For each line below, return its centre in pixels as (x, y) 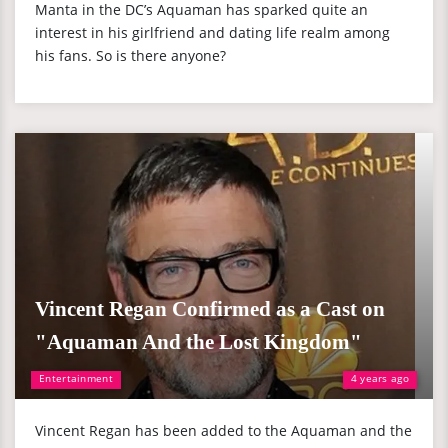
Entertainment (76, 378)
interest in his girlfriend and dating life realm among (212, 32)
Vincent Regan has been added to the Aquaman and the (223, 430)
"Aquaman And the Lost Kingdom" (198, 342)
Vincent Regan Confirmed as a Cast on (210, 309)
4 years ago (379, 378)
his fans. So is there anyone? (130, 55)
